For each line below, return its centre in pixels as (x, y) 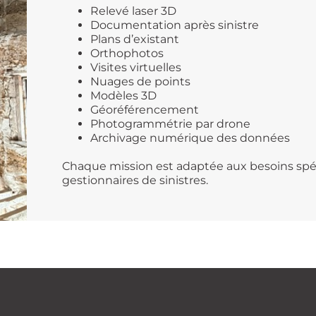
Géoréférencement (145, 109)
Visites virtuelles (136, 67)
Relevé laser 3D (134, 11)
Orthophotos (127, 53)
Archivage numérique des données (190, 138)
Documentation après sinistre (175, 25)
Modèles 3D (124, 95)
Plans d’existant (135, 39)
